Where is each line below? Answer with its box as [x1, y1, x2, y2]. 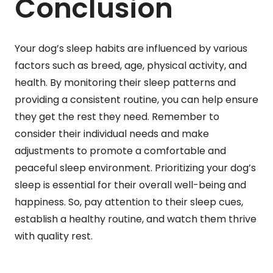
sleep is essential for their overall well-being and [15, 177, 246, 192]
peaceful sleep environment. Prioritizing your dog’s [15, 160, 256, 175]
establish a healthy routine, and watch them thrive [15, 211, 257, 226]
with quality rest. [15, 229, 93, 243]
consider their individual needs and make [15, 126, 209, 141]
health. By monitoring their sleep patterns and [15, 75, 236, 90]
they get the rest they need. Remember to [15, 109, 219, 124]
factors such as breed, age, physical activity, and [15, 58, 247, 73]
